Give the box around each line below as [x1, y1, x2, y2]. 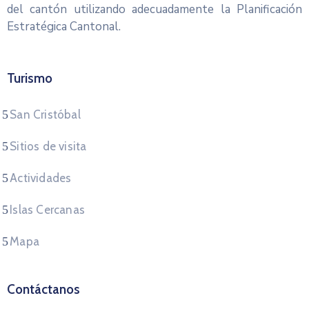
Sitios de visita [10, 139, 87, 153]
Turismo [7, 70, 52, 86]
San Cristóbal [10, 108, 81, 121]
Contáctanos [7, 281, 80, 297]
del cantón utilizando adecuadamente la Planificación [7, 1, 302, 17]
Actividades [10, 171, 72, 185]
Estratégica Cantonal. [7, 19, 121, 34]
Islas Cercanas [10, 203, 86, 217]
